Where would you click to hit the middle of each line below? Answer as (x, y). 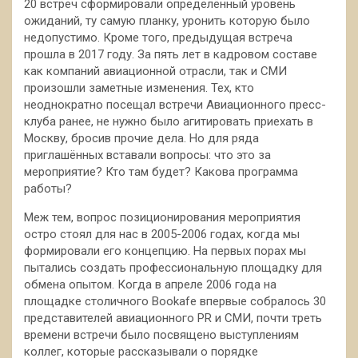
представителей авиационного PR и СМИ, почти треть (173, 318)
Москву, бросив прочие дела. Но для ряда (141, 138)
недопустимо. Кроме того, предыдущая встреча (158, 38)
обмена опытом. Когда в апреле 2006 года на (150, 284)
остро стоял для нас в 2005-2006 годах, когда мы (162, 234)
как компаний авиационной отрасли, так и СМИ (155, 71)
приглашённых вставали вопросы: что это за (147, 155)
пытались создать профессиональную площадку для (173, 268)
